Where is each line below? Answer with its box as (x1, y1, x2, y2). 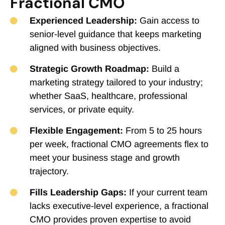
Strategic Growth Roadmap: (29, 64, 149, 74)
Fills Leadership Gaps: (29, 187, 127, 198)
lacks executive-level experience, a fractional (29, 201, 208, 211)
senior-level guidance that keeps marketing (29, 29, 201, 40)
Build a (149, 64, 179, 74)
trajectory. (29, 166, 69, 177)
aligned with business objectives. (29, 43, 161, 53)
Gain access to (137, 16, 199, 26)
